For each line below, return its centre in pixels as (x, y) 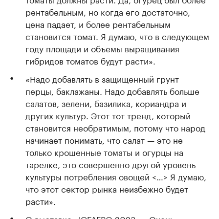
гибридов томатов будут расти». (90, 60)
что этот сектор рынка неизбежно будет (107, 188)
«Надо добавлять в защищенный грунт (102, 78)
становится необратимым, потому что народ (115, 127)
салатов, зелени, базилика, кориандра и (106, 103)
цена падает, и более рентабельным (98, 23)
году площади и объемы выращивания (102, 48)
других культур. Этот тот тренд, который (108, 115)
